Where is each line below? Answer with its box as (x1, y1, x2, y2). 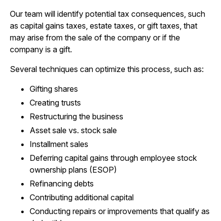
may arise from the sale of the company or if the (10, 33, 180, 42)
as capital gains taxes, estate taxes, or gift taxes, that (10, 21, 197, 31)
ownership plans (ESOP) (30, 165, 117, 175)
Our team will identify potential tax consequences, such (10, 9, 205, 19)
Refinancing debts (30, 179, 94, 188)
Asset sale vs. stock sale (30, 125, 117, 135)
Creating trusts (30, 98, 81, 108)
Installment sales (30, 139, 88, 149)
